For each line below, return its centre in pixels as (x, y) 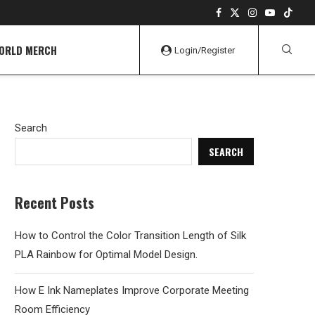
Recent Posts (54, 202)
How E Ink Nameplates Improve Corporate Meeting (132, 290)
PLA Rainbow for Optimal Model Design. (106, 255)
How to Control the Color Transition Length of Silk (130, 236)
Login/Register (205, 50)
